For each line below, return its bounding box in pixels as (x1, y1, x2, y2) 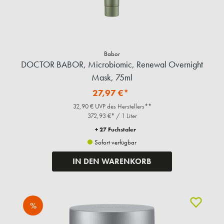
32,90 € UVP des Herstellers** (72, 102, 151, 111)
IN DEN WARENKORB (72, 156, 151, 167)
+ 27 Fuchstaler (95, 125, 136, 134)
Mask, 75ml (91, 71, 132, 83)
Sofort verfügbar (93, 138, 136, 147)
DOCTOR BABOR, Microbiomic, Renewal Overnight (21, 58, 203, 70)
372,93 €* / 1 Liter (87, 111, 137, 120)
